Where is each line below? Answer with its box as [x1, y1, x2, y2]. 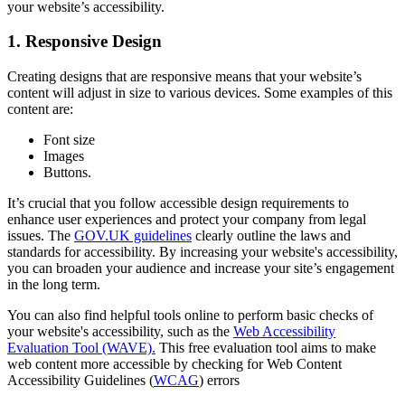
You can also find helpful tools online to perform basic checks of [7, 307, 373, 324]
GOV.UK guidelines [74, 228, 192, 244]
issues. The [7, 228, 74, 244]
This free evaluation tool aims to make [155, 340, 376, 356]
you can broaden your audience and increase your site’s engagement [7, 260, 394, 277]
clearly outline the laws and [192, 228, 351, 244]
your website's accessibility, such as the [7, 324, 233, 340]
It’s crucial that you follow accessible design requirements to [7, 195, 349, 212]
